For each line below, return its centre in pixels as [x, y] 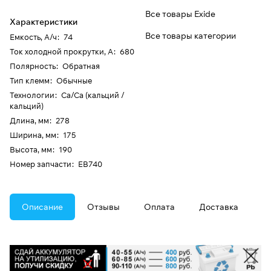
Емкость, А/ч [33, 37]
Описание [42, 207]
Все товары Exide [180, 14]
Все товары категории [191, 36]
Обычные [74, 81]
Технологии [32, 95]
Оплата [159, 207]
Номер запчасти [41, 164]
